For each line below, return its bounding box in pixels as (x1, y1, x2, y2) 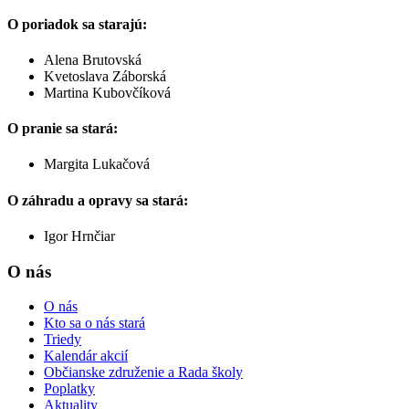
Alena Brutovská (44, 51, 142, 68)
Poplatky (44, 381, 95, 397)
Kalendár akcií (44, 348, 128, 364)
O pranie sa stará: (7, 121, 118, 137)
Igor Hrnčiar (44, 227, 115, 244)
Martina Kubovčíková (44, 84, 171, 100)
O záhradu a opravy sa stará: (7, 192, 188, 208)
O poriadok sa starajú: (7, 16, 147, 32)
